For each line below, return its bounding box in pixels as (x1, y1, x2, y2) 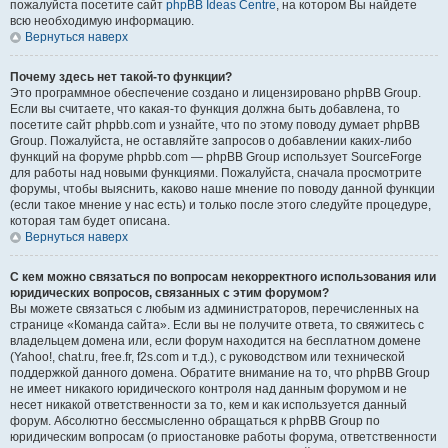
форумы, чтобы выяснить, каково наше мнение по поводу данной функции (10, 182, 435, 196)
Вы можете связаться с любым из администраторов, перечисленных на (10, 302, 419, 316)
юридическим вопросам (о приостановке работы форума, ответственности (10, 430, 437, 444)
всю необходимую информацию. (10, 14, 194, 28)
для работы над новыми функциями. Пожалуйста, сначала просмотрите (10, 166, 422, 180)
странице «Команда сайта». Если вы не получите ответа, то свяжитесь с (10, 318, 424, 332)
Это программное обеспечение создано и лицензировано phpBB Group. (10, 86, 421, 100)
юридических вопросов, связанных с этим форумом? (10, 286, 329, 300)
